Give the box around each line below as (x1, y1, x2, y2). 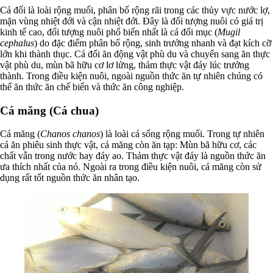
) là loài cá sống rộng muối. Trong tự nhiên (100, 129, 264, 140)
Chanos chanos (40, 129, 100, 140)
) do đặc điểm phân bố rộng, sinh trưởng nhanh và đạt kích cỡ (34, 37, 271, 48)
